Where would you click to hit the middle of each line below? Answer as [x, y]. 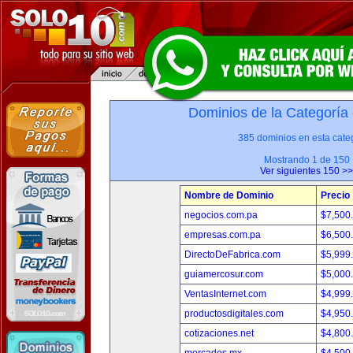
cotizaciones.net [219, 333]
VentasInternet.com [225, 294]
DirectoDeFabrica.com [232, 255]
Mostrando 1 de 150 [307, 160]
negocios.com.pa [221, 215]
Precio [335, 195]
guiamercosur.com [224, 274]
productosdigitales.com [234, 314]
